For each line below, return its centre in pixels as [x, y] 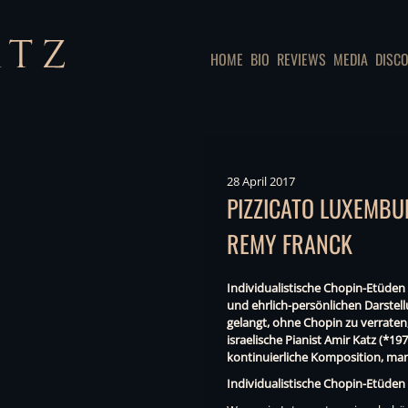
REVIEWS [301, 59]
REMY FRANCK [290, 244]
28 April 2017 [261, 181]
